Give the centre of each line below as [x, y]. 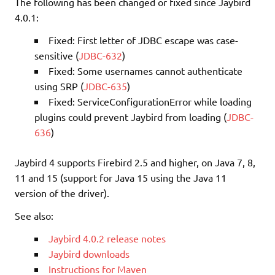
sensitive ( [56, 56]
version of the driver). [62, 193]
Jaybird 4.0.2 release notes [107, 238]
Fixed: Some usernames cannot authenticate [145, 71]
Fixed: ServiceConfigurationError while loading [150, 102]
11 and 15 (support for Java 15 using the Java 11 [121, 178]
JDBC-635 [105, 86]
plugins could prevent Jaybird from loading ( [130, 117]
